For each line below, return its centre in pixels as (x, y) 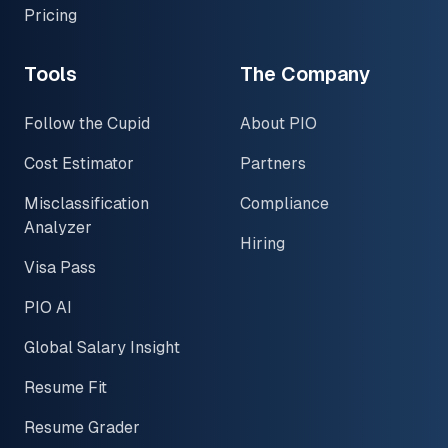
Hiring (262, 244)
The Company (305, 74)
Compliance (284, 204)
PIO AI (48, 308)
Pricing (50, 16)
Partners (273, 164)
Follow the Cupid (87, 124)
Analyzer (58, 228)
